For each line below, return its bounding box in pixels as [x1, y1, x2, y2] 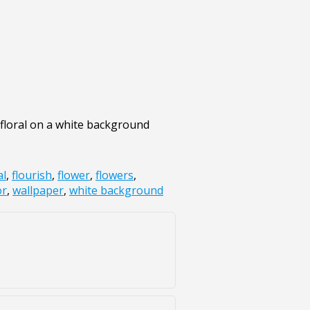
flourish [12, 167, 52, 183]
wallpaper [12, 183, 64, 199]
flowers [95, 167, 134, 183]
